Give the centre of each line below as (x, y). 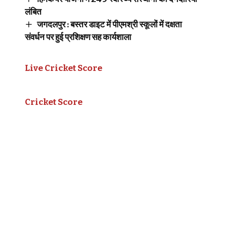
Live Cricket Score (64, 68)
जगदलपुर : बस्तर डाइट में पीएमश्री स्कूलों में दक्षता (109, 24)
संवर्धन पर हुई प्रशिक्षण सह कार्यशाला (78, 37)
